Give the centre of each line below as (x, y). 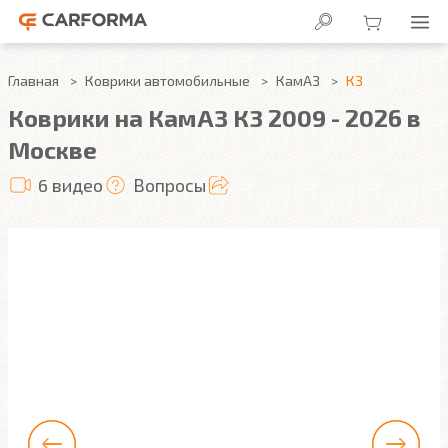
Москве (52, 149)
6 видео (70, 185)
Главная (33, 80)
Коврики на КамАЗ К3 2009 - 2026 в (214, 117)
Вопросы (169, 185)
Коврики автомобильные (167, 80)
